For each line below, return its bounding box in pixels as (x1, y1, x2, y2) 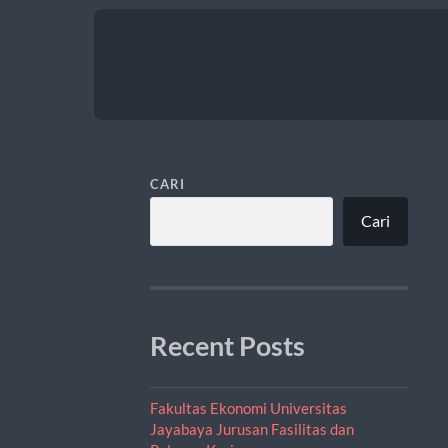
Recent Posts (149, 329, 305, 362)
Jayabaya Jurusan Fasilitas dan (149, 419, 354, 438)
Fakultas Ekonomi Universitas (149, 398, 347, 417)
